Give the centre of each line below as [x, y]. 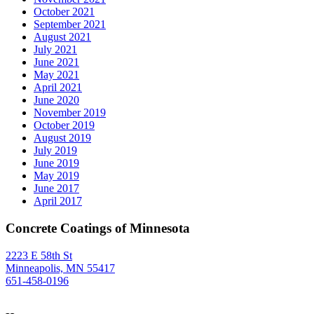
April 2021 [58, 88]
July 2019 [55, 151]
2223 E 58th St [39, 255]
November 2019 [70, 113]
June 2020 [56, 100]
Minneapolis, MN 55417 [60, 268]
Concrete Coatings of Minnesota [98, 228]
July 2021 [55, 50]
